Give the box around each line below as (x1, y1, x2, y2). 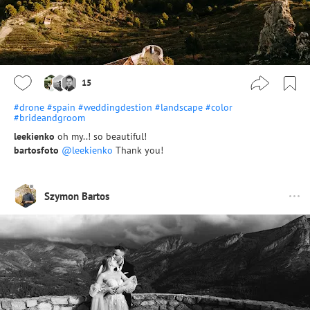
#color (206, 101, 232, 113)
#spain (47, 101, 75, 113)
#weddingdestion (78, 101, 152, 113)
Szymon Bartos (44, 189, 109, 203)
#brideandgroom (14, 111, 85, 124)
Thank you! (113, 144, 163, 156)
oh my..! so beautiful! (57, 130, 147, 143)
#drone (14, 101, 44, 113)
